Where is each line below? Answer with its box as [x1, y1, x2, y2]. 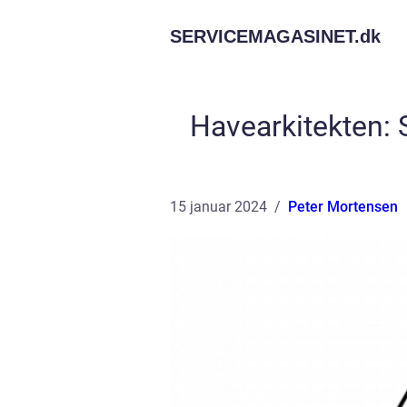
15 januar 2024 [170, 198, 267, 215]
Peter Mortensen [288, 198, 398, 215]
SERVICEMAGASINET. [170, 26, 360, 46]
